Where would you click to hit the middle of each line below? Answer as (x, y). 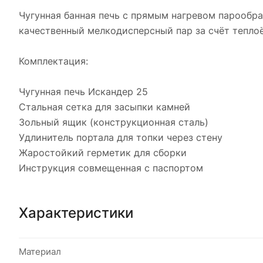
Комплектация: (53, 61)
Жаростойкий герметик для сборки (103, 153)
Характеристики (76, 213)
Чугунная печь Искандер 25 (83, 92)
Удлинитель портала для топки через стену (121, 138)
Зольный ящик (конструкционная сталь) (114, 122)
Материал (40, 251)
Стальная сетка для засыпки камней (104, 107)
